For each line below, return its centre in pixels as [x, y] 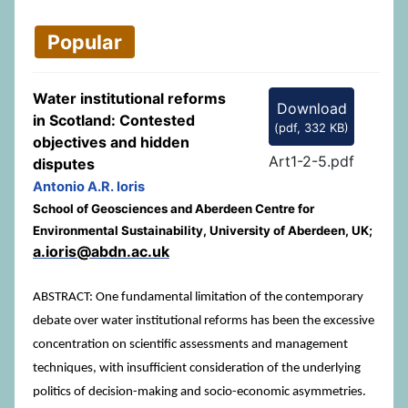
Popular [85, 41]
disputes [64, 164]
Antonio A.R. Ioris [89, 187]
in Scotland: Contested [114, 120]
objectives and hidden [111, 142]
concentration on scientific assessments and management [190, 345]
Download [311, 108]
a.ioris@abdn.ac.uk [101, 251]
